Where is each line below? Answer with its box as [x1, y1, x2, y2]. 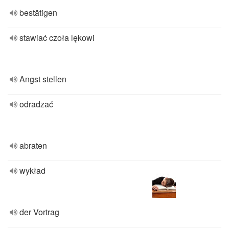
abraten [19, 140, 47, 151]
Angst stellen [19, 73, 66, 85]
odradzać [19, 98, 53, 110]
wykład [19, 165, 45, 176]
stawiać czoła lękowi [19, 32, 95, 43]
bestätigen [19, 7, 57, 18]
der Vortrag [19, 206, 59, 218]
